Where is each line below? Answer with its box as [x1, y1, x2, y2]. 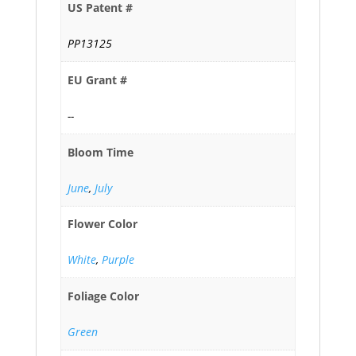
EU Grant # [68, 72, 127, 87]
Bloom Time [68, 144, 133, 160]
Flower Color [68, 216, 137, 232]
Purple [102, 252, 134, 268]
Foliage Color [68, 288, 139, 304]
